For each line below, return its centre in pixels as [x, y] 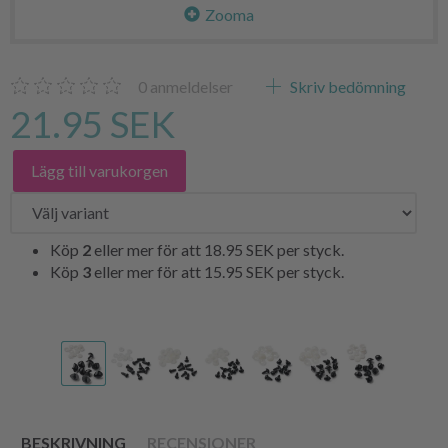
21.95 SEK [92, 123]
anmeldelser [190, 86]
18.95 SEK [240, 249]
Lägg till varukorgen [99, 170]
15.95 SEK [240, 271]
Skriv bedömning [346, 86]
